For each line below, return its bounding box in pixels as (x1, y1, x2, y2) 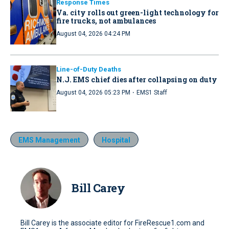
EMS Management (18, 135, 80, 144)
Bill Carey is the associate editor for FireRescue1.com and (20, 218, 204, 227)
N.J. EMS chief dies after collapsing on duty (56, 74, 217, 84)
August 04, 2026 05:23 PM (56, 88, 130, 96)
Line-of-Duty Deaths (56, 65, 121, 73)
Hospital (102, 135, 130, 144)
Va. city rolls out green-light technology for (56, 7, 219, 17)
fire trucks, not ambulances (56, 15, 156, 26)
